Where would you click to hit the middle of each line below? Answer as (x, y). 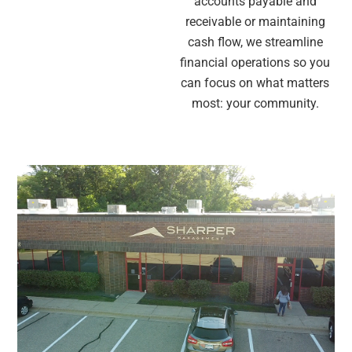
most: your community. (255, 104)
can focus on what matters (255, 83)
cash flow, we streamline (255, 42)
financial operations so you (255, 63)
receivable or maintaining (255, 22)
